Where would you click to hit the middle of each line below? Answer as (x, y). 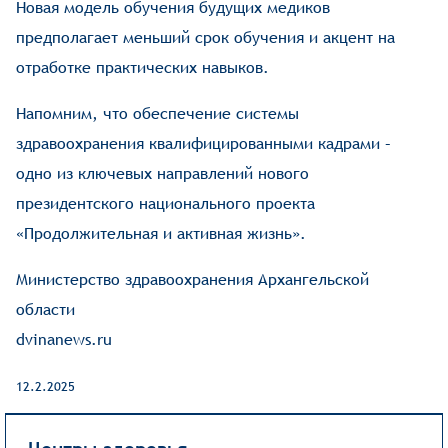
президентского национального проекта (166, 204)
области (46, 310)
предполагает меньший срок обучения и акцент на (206, 38)
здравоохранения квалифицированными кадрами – (204, 144)
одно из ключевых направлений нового (163, 174)
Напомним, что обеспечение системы (158, 114)
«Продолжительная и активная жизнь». (161, 234)
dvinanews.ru (64, 340)
